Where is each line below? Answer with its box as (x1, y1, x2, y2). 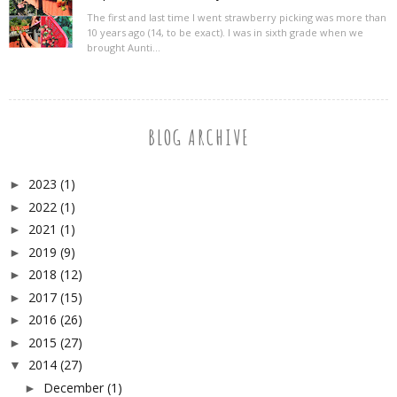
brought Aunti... (86, 41, 160, 55)
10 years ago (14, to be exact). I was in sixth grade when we (86, 26, 363, 40)
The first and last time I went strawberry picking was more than (86, 11, 386, 25)
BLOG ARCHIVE (147, 124, 250, 152)
